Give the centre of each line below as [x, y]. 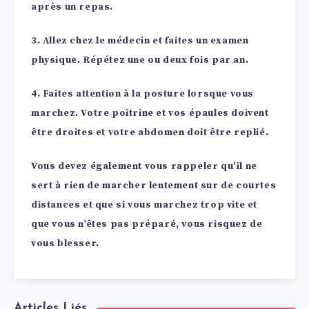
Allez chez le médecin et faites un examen [146, 40]
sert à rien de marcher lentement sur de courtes [154, 185]
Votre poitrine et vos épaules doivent [175, 113]
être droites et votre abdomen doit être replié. [150, 132]
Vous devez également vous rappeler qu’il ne [144, 166]
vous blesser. [65, 243]
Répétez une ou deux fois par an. [166, 60]
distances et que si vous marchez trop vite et [144, 205]
